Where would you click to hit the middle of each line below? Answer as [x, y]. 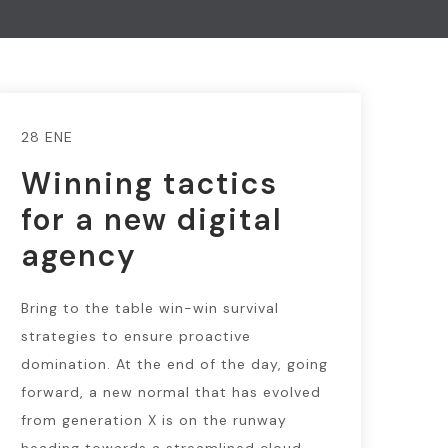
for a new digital [151, 219]
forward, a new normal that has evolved [170, 392]
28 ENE [46, 137]
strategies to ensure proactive [135, 336]
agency [78, 255]
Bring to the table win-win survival [149, 308]
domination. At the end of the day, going [174, 364]
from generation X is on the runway [153, 420]
